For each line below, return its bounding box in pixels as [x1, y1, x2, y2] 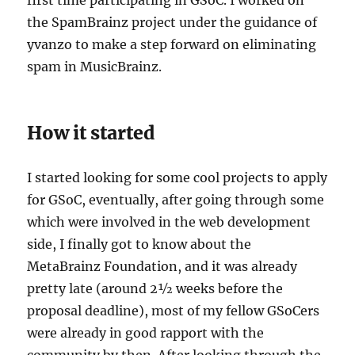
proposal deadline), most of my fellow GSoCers [27, 302, 320, 319]
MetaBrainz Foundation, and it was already [27, 258, 298, 274]
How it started [27, 120, 155, 144]
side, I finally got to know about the [27, 235, 252, 252]
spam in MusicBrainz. [27, 58, 162, 74]
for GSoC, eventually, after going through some [27, 191, 325, 208]
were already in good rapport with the [27, 324, 265, 341]
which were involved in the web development [27, 213, 311, 230]
